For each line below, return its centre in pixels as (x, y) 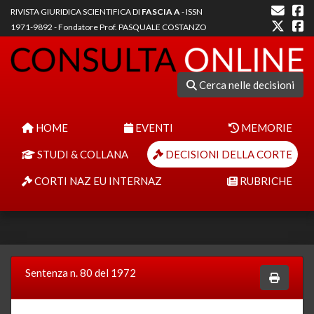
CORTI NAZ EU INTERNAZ (97, 180)
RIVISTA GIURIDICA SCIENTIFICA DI (76, 12)
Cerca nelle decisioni (246, 84)
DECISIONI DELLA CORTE (228, 154)
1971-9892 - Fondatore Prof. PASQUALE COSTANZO (109, 27)
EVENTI (153, 127)
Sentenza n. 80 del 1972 (81, 272)
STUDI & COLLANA (82, 154)
